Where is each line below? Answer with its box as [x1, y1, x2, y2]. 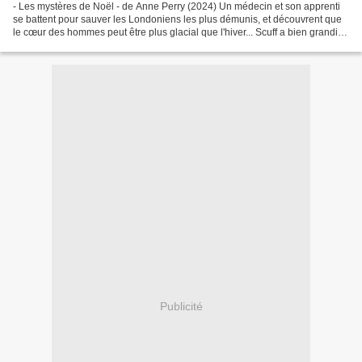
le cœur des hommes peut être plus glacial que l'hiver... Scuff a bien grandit [13, 26, 340, 38]
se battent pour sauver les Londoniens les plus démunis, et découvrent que [13, 13, 342, 25]
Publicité [159, 300, 203, 314]
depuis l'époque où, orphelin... [13, 39, 145, 51]
